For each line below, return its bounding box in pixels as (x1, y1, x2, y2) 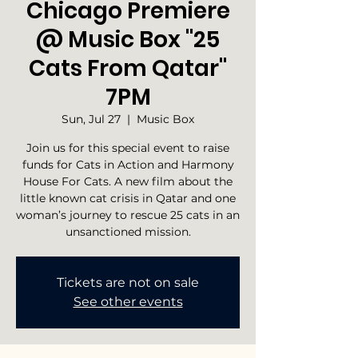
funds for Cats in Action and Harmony (22, 157, 234, 172)
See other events (73, 294, 183, 309)
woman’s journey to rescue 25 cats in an (16, 208, 240, 222)
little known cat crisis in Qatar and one (20, 191, 236, 205)
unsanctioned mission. (65, 225, 191, 239)
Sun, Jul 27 (62, 112, 121, 126)
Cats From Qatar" (29, 53, 227, 84)
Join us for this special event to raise (26, 141, 229, 155)
